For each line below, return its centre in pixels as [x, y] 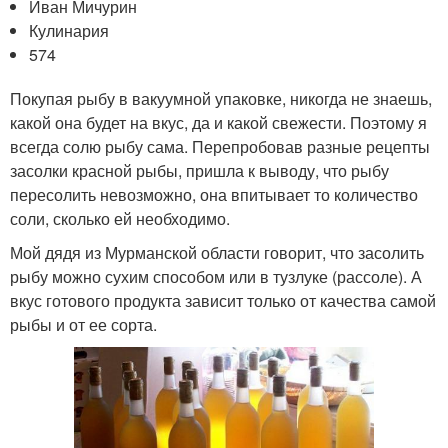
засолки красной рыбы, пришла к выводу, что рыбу [199, 170]
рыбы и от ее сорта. [83, 324]
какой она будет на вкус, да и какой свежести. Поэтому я [218, 122]
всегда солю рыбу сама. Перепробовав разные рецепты [220, 146]
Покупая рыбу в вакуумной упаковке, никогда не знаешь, [221, 98]
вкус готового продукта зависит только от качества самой [223, 300]
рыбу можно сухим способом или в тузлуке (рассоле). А [216, 276]
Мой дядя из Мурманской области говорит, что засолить [217, 252]
